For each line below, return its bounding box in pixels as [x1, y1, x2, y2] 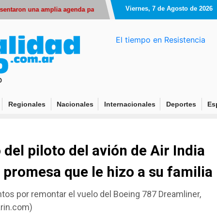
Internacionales [104, 100, 156, 108]
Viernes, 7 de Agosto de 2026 [125, 5, 213, 12]
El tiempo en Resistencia [116, 35, 205, 45]
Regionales [8, 100, 46, 108]
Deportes [166, 100, 197, 108]
